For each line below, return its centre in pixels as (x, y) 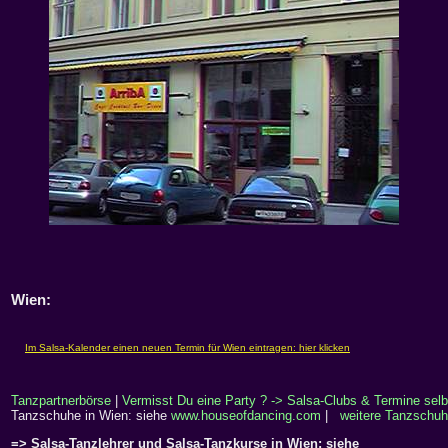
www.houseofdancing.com (246, 416)
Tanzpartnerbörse (61, 401)
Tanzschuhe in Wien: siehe (91, 416)
